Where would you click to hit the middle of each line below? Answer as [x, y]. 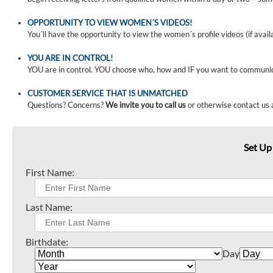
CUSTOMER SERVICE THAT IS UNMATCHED [108, 93]
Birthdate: [47, 242]
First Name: [50, 172]
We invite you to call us [146, 105]
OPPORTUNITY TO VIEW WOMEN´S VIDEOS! [110, 23]
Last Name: [49, 207]
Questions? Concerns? [66, 105]
